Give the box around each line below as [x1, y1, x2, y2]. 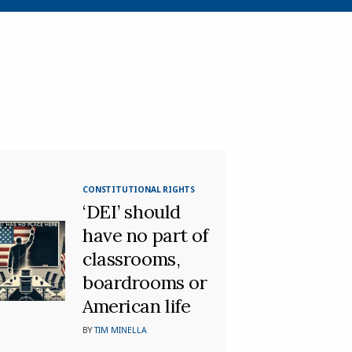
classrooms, [82, 247, 181, 270]
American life [82, 294, 191, 317]
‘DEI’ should [82, 200, 181, 223]
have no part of [82, 223, 208, 247]
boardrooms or [82, 270, 207, 294]
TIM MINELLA [94, 324, 148, 335]
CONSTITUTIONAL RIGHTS [82, 183, 195, 195]
